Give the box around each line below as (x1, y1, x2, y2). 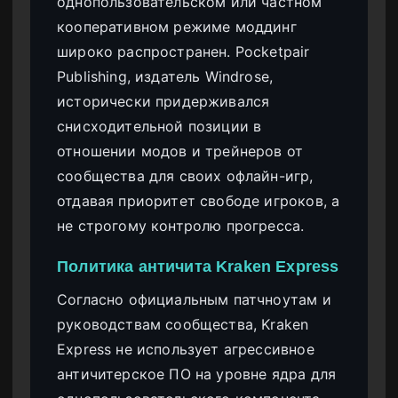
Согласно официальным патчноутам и (57, 290, 331, 308)
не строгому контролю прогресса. (57, 216, 305, 235)
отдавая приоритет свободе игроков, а (57, 191, 340, 210)
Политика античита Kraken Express (57, 256, 339, 275)
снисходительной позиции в (57, 116, 262, 135)
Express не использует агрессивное (57, 339, 314, 358)
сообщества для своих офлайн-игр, (57, 166, 314, 185)
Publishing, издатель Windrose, (57, 67, 274, 85)
